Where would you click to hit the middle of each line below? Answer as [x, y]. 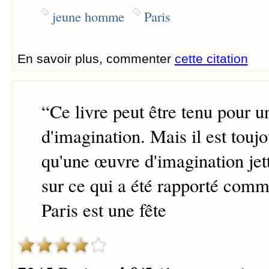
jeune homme [88, 16]
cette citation [211, 58]
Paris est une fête [104, 210]
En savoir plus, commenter [96, 58]
